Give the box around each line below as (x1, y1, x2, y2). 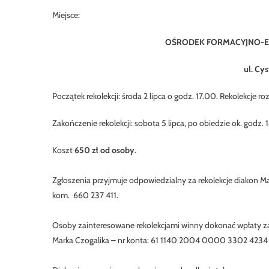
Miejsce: (52, 10, 80, 21)
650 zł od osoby (74, 145, 134, 156)
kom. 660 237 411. (52, 190, 118, 201)
